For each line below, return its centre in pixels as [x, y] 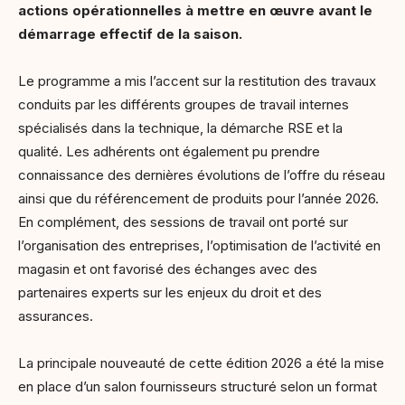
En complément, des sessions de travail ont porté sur [183, 221]
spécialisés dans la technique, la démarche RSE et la [180, 127]
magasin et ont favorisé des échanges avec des [168, 268]
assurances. [56, 316]
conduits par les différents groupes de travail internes [184, 104]
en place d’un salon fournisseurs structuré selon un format [198, 386]
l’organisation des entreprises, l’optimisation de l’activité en [199, 245]
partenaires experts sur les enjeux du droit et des [170, 292]
